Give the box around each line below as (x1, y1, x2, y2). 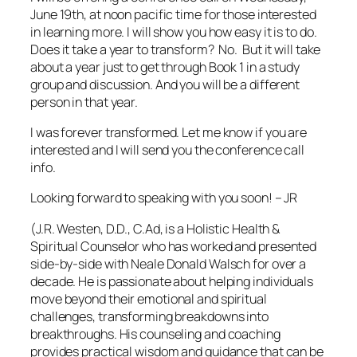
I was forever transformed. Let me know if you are (30, 124, 308, 141)
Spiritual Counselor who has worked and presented (30, 237, 317, 255)
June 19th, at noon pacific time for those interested (30, 5, 316, 23)
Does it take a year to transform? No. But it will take (30, 40, 321, 58)
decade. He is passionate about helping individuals (30, 272, 313, 290)
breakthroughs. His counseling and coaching (30, 324, 280, 343)
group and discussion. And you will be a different (30, 75, 300, 93)
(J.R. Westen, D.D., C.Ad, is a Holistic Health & (30, 219, 280, 237)
